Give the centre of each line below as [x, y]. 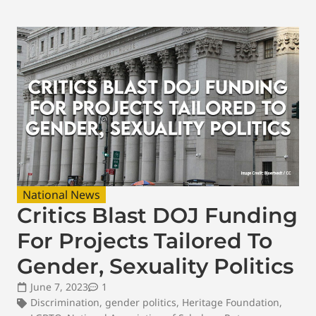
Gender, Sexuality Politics [155, 266]
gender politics [141, 302]
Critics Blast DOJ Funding [157, 215]
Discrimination [65, 302]
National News [61, 194]
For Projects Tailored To [145, 241]
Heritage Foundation [231, 302]
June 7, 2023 [59, 286]
